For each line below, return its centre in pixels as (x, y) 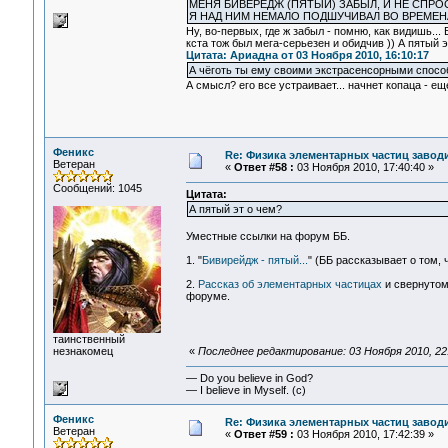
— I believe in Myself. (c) (245, 390)
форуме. (207, 296)
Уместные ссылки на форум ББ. (267, 236)
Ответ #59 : (263, 434)
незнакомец (82, 351)
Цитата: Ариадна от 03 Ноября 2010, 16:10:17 (307, 55)
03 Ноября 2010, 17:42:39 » (363, 434)
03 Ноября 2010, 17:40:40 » (363, 167)
